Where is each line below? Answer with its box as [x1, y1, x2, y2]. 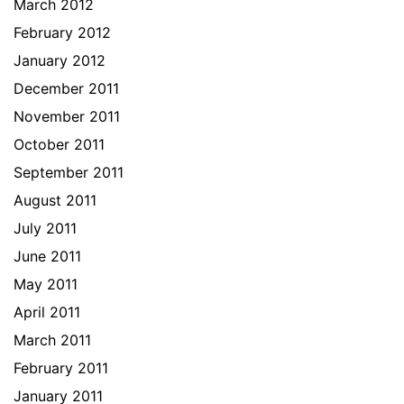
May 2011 [14, 274, 78, 293]
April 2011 [14, 302, 80, 321]
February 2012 [14, 23, 111, 41]
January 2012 [14, 50, 106, 69]
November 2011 [14, 106, 120, 125]
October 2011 [14, 134, 105, 153]
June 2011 [14, 246, 81, 265]
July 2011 [14, 218, 77, 237]
